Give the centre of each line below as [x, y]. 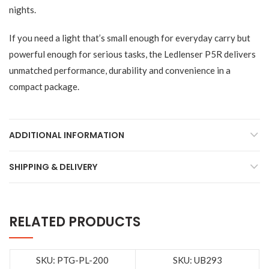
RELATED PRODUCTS [75, 222]
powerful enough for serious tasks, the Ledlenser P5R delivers [132, 54]
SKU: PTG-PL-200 [73, 260]
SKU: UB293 [198, 260]
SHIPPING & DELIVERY [53, 167]
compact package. [44, 87]
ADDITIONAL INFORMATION [67, 135]
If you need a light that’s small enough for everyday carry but [130, 38]
